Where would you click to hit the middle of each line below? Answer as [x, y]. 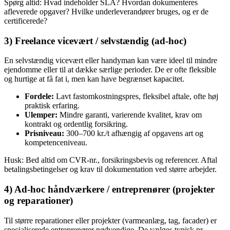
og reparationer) [39, 201]
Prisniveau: [44, 133]
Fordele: [39, 97]
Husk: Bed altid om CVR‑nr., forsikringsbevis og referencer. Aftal [111, 160]
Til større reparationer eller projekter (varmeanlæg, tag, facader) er [110, 220]
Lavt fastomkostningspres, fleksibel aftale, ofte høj [136, 97]
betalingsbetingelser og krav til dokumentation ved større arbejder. [110, 169]
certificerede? [26, 21]
